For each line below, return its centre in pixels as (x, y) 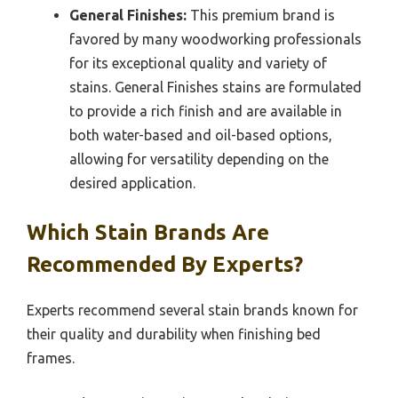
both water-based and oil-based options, (201, 135)
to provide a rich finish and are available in (206, 111)
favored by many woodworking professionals (215, 39)
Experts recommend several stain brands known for (192, 310)
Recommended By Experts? (165, 264)
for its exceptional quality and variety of (198, 63)
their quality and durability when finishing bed (174, 334)
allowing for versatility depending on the (199, 159)
